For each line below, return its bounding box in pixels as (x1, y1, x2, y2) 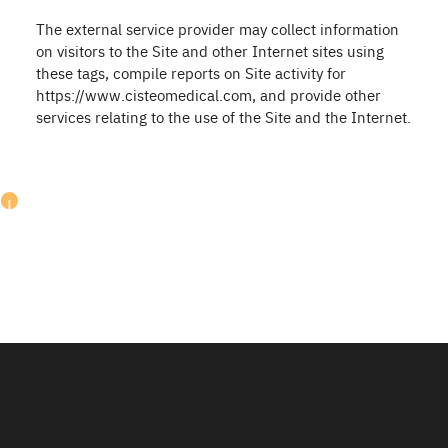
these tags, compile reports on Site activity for (36, 62, 346, 83)
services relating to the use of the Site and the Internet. (36, 106, 411, 127)
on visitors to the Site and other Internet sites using (36, 40, 384, 61)
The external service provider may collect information (36, 18, 399, 39)
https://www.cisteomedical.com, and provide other (36, 84, 381, 105)
